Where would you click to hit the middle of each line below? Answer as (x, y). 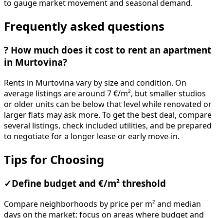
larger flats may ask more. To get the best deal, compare (108, 115)
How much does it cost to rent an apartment (110, 50)
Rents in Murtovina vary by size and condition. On (95, 82)
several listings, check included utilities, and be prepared (108, 125)
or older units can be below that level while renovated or (108, 104)
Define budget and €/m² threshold (89, 183)
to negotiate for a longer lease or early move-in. (92, 136)
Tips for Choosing (54, 159)
